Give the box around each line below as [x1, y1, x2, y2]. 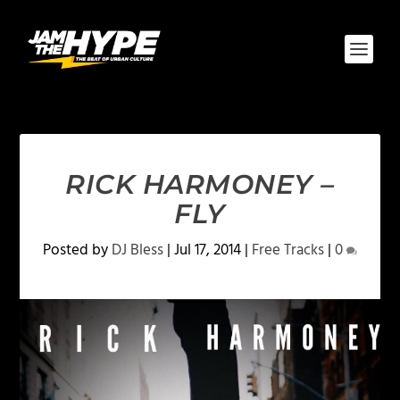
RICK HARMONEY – [65, 168, 335, 201]
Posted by [43, 238, 112, 262]
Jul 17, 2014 [174, 238, 241, 262]
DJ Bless [112, 238, 163, 262]
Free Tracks [252, 238, 324, 262]
